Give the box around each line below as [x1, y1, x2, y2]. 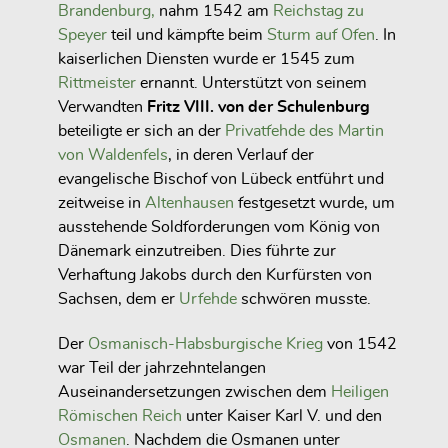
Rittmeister [58, 75, 136, 92]
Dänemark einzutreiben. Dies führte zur [58, 243, 336, 260]
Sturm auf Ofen [267, 27, 375, 44]
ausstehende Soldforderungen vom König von [58, 219, 380, 236]
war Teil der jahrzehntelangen [58, 360, 266, 377]
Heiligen [331, 384, 389, 401]
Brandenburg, [58, 3, 155, 20]
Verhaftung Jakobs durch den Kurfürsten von [58, 267, 372, 284]
